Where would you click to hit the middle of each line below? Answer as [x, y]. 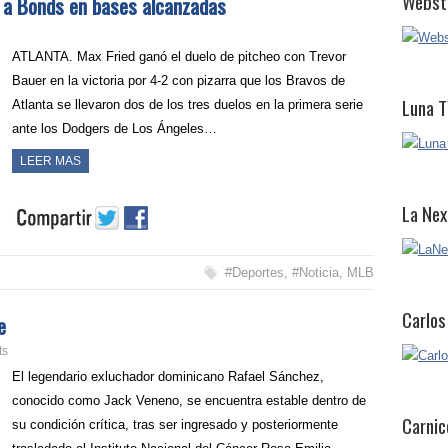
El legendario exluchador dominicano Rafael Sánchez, [168, 376]
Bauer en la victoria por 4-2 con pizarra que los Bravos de [179, 80]
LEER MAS [51, 160]
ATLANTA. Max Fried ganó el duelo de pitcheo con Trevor [179, 56]
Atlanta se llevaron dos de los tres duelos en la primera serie [188, 104]
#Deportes [254, 272]
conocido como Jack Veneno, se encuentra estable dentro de [189, 400]
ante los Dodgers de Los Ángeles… [115, 128]
